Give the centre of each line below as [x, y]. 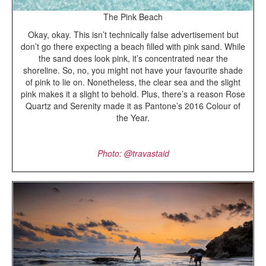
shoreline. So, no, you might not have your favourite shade [133, 70]
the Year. [133, 117]
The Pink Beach [133, 16]
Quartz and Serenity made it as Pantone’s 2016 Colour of [133, 105]
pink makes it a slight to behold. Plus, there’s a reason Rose [133, 94]
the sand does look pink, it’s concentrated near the [133, 58]
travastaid [151, 153]
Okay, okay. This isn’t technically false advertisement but [133, 34]
